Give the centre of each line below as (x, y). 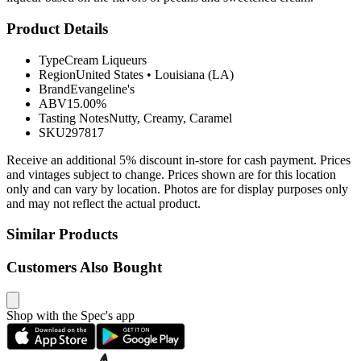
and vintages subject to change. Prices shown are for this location (171, 174)
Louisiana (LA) (194, 74)
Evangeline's (102, 89)
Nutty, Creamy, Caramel (170, 118)
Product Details (57, 28)
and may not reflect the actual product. (104, 203)
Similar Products (62, 234)
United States (110, 74)
